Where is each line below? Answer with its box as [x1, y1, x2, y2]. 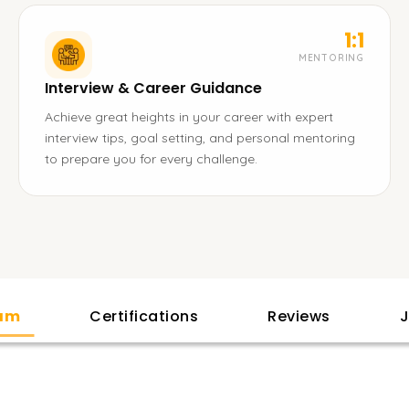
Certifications [89, 306, 198, 327]
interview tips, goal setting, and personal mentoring [45, 130, 355, 146]
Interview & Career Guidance [45, 78, 262, 99]
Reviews [267, 306, 330, 327]
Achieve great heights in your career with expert [45, 109, 333, 125]
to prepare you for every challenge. [45, 151, 257, 167]
